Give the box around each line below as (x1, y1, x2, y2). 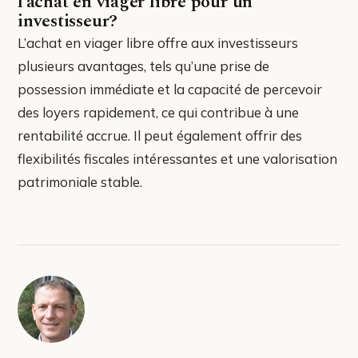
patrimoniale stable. (18, 173, 142, 190)
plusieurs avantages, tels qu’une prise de (18, 57, 269, 74)
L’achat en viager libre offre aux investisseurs (18, 34, 298, 51)
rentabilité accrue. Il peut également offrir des (18, 126, 302, 144)
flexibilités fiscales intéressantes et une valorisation (18, 149, 337, 167)
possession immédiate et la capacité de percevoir (18, 80, 322, 97)
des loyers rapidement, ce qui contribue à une (18, 103, 299, 121)
